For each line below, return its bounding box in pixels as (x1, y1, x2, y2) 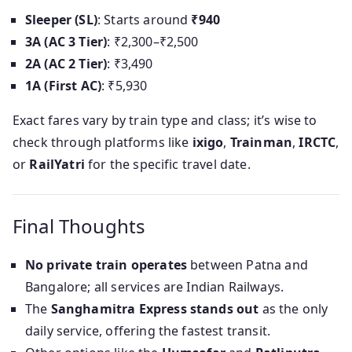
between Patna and (187, 256, 308, 274)
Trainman (229, 134, 293, 152)
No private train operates (25, 256, 187, 274)
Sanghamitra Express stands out (50, 300, 259, 318)
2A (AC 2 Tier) (25, 55, 108, 73)
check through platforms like (13, 134, 192, 152)
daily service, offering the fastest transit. (25, 322, 271, 340)
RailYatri (29, 156, 85, 174)
